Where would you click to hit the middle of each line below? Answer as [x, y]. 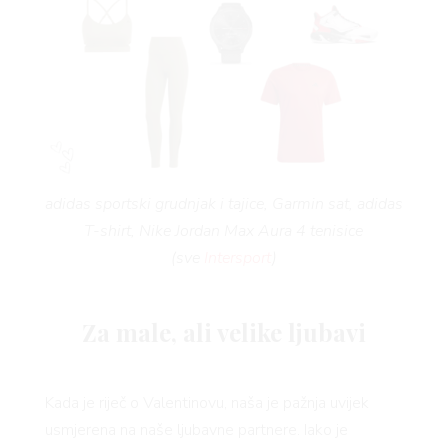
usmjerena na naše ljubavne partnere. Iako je [196, 429]
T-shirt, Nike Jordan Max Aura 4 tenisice [224, 230]
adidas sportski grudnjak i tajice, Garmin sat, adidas [223, 203]
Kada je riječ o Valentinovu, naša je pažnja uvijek [206, 402]
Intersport [237, 257]
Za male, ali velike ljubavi [223, 332]
